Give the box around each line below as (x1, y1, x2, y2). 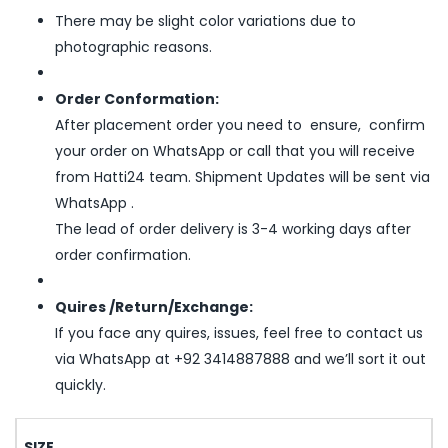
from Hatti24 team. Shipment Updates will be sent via (55, 167, 430, 188)
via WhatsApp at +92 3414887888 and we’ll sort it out (55, 349, 426, 370)
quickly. (55, 375, 106, 396)
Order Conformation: (55, 89, 219, 110)
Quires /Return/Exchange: (55, 297, 253, 318)
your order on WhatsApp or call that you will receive (55, 141, 415, 162)
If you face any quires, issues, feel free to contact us (55, 323, 423, 344)
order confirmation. (55, 245, 191, 266)
